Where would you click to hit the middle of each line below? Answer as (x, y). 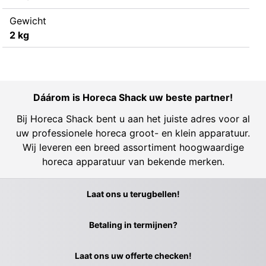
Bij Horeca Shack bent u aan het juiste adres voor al (133, 118)
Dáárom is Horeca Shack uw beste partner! (133, 97)
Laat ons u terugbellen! (133, 194)
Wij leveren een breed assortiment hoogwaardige (133, 147)
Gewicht (28, 20)
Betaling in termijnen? (133, 224)
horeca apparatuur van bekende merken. (133, 161)
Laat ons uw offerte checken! (133, 255)
